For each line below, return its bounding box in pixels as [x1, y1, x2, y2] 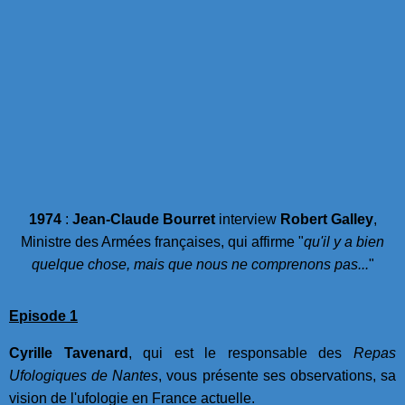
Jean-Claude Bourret [71, 211, 215, 227]
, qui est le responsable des [127, 344, 354, 361]
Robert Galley [279, 211, 373, 227]
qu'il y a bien [304, 233, 384, 250]
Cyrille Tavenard [9, 344, 128, 361]
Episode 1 [9, 307, 78, 324]
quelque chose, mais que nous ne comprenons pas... [31, 256, 369, 272]
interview [214, 211, 280, 227]
